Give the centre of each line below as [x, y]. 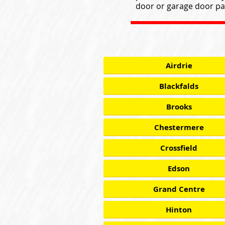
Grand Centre [179, 189]
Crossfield [179, 148]
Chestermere [179, 127]
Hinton [179, 210]
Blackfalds [179, 86]
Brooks [179, 107]
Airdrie [179, 66]
